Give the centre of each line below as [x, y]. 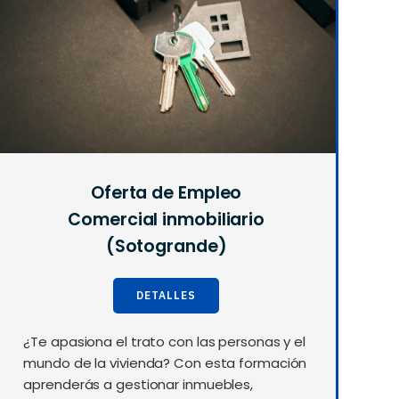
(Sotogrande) [166, 247]
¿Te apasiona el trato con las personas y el [165, 342]
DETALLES [167, 296]
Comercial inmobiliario [167, 220]
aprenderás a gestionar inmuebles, [138, 385]
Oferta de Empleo [166, 193]
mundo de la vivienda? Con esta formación [165, 363]
